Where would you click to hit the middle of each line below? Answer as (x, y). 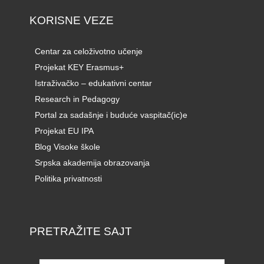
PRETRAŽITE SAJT (81, 231)
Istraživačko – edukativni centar (93, 83)
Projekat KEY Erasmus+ (79, 67)
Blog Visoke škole (67, 147)
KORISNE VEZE (72, 20)
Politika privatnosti (68, 179)
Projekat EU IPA (64, 131)
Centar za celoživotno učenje (89, 52)
